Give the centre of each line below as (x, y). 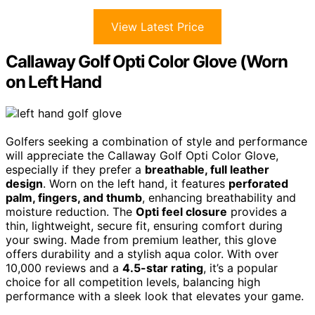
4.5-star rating (163, 268)
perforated (258, 183)
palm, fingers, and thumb (74, 197)
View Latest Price (157, 26)
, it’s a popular (240, 268)
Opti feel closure (181, 211)
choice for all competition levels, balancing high (133, 282)
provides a (257, 211)
